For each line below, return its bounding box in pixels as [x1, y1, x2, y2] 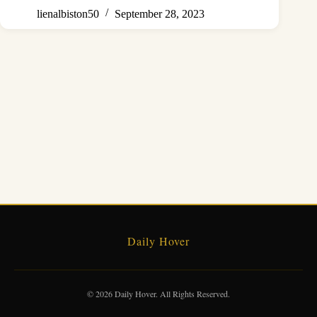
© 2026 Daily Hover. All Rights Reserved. [87, 288, 230, 299]
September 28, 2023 [115, 7, 204, 20]
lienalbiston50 [37, 7, 99, 20]
